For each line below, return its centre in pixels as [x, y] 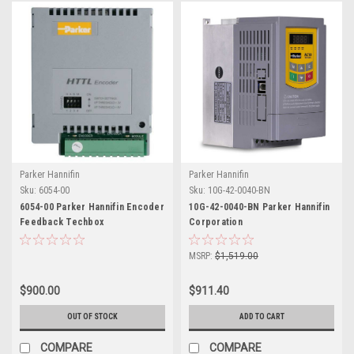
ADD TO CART [262, 316]
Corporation [216, 222]
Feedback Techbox [62, 222]
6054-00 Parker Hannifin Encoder [92, 207]
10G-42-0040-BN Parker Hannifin [260, 207]
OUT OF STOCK [92, 316]
